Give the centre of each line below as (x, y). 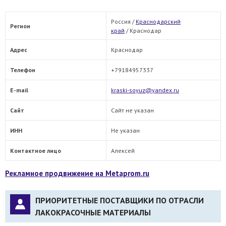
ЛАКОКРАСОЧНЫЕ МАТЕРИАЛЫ (93, 212)
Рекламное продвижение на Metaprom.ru (77, 173)
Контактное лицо (36, 150)
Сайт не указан (132, 110)
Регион (20, 26)
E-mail (19, 90)
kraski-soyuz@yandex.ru (145, 90)
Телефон (23, 70)
